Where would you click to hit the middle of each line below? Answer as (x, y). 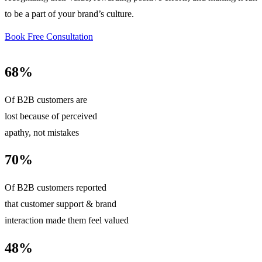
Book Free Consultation (49, 36)
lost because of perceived (51, 116)
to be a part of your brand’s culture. (69, 13)
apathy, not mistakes (42, 132)
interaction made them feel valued (67, 220)
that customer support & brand (61, 204)
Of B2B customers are (46, 99)
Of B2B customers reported (56, 188)
